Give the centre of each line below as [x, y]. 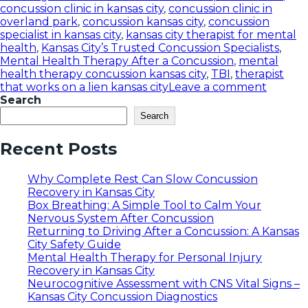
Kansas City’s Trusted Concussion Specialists [160, 48]
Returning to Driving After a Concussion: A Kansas [163, 232]
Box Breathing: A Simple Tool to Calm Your [144, 206]
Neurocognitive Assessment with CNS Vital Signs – [164, 284]
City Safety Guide [74, 245]
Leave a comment [218, 87]
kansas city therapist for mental [211, 35]
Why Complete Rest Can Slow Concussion [143, 179]
